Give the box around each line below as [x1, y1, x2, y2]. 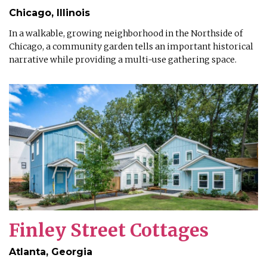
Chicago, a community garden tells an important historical [9, 41, 253, 52]
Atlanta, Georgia [9, 246, 92, 257]
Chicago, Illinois [9, 7, 90, 19]
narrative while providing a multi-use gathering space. [9, 54, 238, 66]
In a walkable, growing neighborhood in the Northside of [9, 28, 243, 39]
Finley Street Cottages [9, 218, 209, 241]
